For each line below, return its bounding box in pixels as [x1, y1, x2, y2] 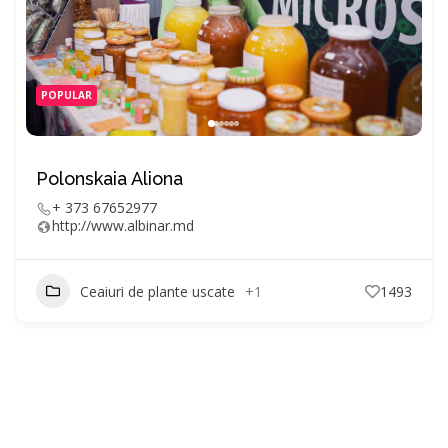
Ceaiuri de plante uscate [80, 281, 235, 301]
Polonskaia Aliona [36, 168, 183, 189]
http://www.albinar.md [52, 216, 194, 235]
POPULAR [41, 88, 92, 102]
